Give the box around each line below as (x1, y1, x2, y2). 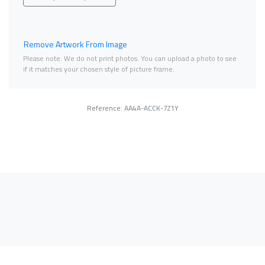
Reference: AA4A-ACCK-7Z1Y (86, 102, 179, 114)
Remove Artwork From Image (24, 37, 127, 50)
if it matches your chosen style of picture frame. (23, 63, 174, 75)
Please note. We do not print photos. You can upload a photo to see (23, 52, 237, 64)
